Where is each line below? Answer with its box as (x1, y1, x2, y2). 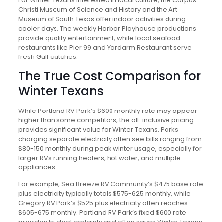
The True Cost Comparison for (18, 68, 201, 84)
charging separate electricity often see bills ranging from (18, 134, 202, 144)
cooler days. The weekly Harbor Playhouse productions (18, 24, 196, 33)
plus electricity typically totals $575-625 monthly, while (18, 189, 191, 198)
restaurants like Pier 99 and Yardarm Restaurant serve (18, 43, 192, 52)
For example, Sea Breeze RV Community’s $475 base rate (18, 179, 203, 189)
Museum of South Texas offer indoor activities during (18, 14, 186, 24)
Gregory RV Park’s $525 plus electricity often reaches (18, 198, 188, 208)
